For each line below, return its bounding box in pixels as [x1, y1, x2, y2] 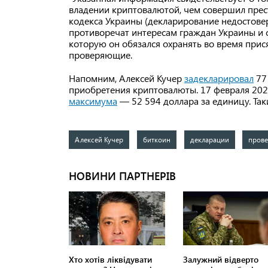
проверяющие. [69, 48, 132, 62]
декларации [190, 135, 229, 145]
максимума [69, 95, 117, 108]
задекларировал [184, 72, 254, 85]
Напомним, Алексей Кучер [69, 72, 184, 85]
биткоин [142, 135, 170, 145]
